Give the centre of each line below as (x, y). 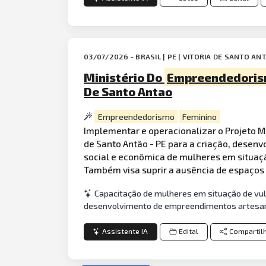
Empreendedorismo (136, 116)
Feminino (200, 116)
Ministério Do (124, 77)
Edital (188, 232)
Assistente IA (125, 232)
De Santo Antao (128, 91)
